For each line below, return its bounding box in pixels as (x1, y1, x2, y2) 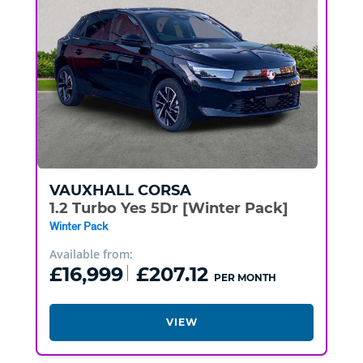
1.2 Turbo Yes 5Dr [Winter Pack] (49, 199, 288, 218)
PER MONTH (213, 271, 276, 284)
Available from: (49, 246, 133, 263)
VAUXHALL (49, 181, 134, 200)
